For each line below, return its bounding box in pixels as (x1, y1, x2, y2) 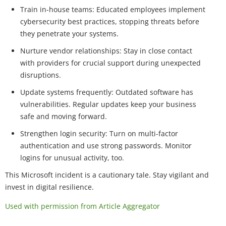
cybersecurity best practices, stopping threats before (20, 16, 199, 26)
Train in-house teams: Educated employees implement (20, 4, 205, 14)
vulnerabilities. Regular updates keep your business (20, 99, 196, 109)
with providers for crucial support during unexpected (20, 58, 201, 68)
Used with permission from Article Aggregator (5, 201, 160, 211)
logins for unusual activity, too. (20, 152, 124, 162)
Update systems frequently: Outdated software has (20, 87, 193, 97)
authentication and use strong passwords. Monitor (20, 140, 192, 150)
